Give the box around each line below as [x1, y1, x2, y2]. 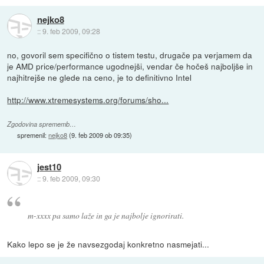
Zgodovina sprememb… [7, 120, 77, 129]
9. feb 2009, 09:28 [42, 26, 100, 37]
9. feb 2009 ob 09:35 [71, 130, 130, 140]
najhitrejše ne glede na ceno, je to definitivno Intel [7, 71, 192, 84]
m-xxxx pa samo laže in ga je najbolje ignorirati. [27, 209, 184, 221]
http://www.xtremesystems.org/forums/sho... [7, 94, 169, 106]
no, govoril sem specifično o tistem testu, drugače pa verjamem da [7, 49, 253, 61]
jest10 [37, 160, 61, 174]
